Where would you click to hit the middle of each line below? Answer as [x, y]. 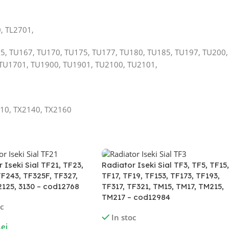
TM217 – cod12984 [136, 197]
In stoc [124, 217]
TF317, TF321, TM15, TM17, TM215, [163, 187]
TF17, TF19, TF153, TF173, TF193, [161, 176]
